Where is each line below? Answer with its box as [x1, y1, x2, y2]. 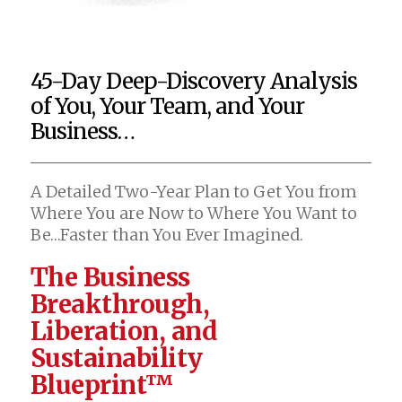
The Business [30, 260, 190, 293]
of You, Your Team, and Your [30, 92, 304, 120]
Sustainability [30, 341, 203, 374]
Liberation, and [30, 314, 218, 347]
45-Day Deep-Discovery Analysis [30, 66, 357, 95]
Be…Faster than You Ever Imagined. [30, 223, 303, 245]
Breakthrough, [30, 287, 210, 320]
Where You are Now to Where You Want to [30, 202, 357, 223]
